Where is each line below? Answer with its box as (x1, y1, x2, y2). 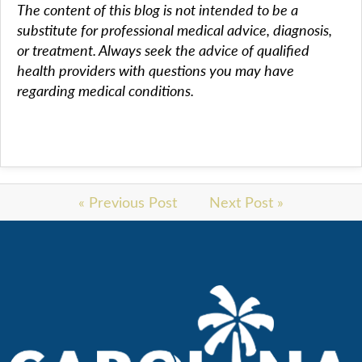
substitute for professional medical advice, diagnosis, (17, 20, 332, 40)
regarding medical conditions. (17, 81, 194, 100)
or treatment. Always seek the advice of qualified (17, 40, 309, 60)
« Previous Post (78, 192, 177, 212)
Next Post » (209, 192, 284, 212)
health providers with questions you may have (17, 61, 294, 80)
